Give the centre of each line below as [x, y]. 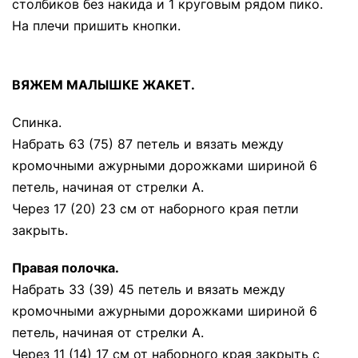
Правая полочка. [66, 268]
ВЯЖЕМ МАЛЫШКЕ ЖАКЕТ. [103, 85]
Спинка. [37, 122]
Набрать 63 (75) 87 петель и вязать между [148, 144]
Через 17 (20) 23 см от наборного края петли [155, 209]
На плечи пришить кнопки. [96, 26]
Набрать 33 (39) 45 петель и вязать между [149, 289]
